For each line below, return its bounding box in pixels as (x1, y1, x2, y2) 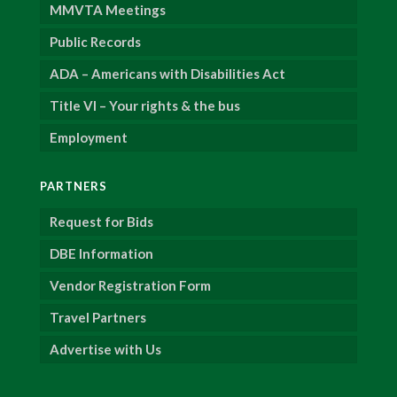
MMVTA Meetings (50, 2, 167, 19)
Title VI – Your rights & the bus (50, 97, 241, 114)
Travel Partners (50, 309, 147, 326)
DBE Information (50, 245, 154, 262)
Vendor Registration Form (50, 277, 212, 294)
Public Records (50, 34, 142, 51)
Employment (50, 129, 128, 146)
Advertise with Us (50, 341, 162, 358)
